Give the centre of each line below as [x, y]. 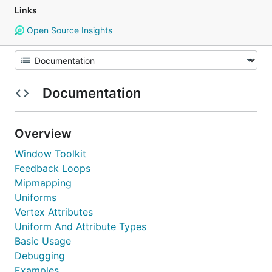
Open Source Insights [68, 30]
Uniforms [36, 197]
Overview [45, 134]
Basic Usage [43, 241]
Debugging [40, 256]
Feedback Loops [53, 168]
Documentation [91, 93]
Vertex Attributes [54, 212]
